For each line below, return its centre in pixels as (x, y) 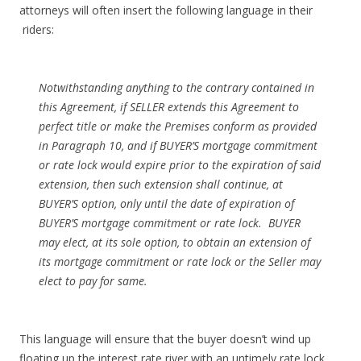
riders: (37, 29)
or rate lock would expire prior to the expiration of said (180, 164)
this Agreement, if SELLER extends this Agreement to (169, 106)
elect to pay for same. (93, 280)
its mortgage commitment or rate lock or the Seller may (180, 261)
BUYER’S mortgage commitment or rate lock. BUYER (170, 222)
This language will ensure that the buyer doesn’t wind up (165, 338)
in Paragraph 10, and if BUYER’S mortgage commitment (178, 145)
